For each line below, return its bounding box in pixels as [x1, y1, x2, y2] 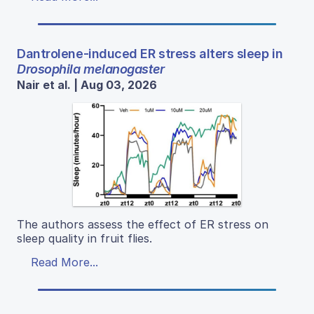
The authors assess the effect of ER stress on [17, 217, 268, 232]
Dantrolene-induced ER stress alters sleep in [17, 46, 283, 62]
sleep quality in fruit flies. [17, 231, 152, 246]
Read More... [31, 255, 98, 270]
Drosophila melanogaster [17, 62, 165, 77]
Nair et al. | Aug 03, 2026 [17, 78, 157, 93]
